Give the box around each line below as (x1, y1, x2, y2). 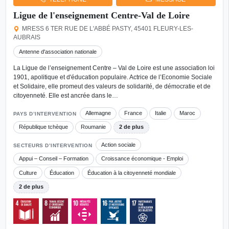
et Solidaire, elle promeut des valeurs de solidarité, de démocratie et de (13, 82, 211, 90)
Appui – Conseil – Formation (18, 155, 88, 162)
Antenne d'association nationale (18, 48, 97, 55)
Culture (18, 169, 37, 176)
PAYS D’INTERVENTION (13, 111, 76, 117)
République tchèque (18, 124, 68, 130)
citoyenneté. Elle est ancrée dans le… (13, 91, 118, 99)
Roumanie (81, 124, 106, 130)
